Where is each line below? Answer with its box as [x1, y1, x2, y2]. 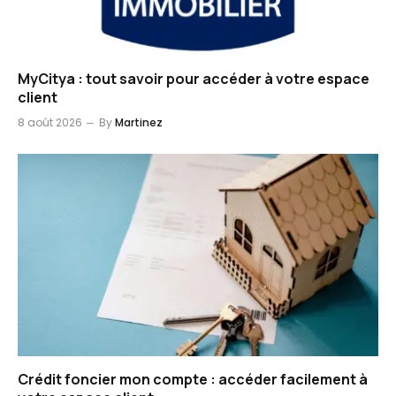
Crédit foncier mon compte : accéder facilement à [18, 369, 368, 390]
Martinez [115, 114, 163, 130]
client [18, 87, 57, 107]
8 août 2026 [18, 114, 82, 130]
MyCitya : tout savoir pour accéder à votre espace [18, 68, 369, 88]
